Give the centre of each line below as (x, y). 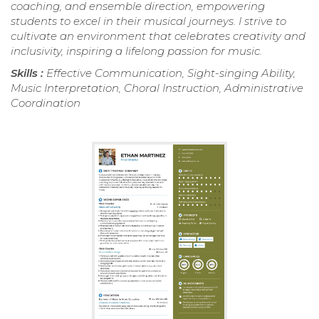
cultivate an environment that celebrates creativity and (158, 36)
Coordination (46, 103)
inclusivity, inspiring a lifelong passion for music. (136, 51)
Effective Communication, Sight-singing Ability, (171, 73)
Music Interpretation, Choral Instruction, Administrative (157, 88)
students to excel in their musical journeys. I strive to (148, 21)
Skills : (28, 73)
